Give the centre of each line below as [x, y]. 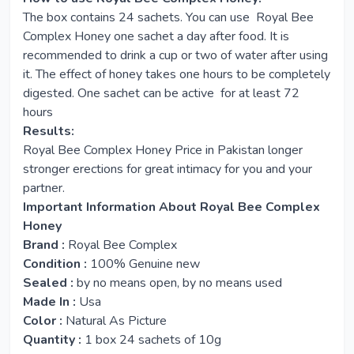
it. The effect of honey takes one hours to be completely [177, 74]
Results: [49, 131]
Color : [43, 321]
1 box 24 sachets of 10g [153, 340]
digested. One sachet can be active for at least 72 [161, 93]
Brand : [45, 245]
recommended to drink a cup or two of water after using [175, 55]
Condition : [55, 264]
